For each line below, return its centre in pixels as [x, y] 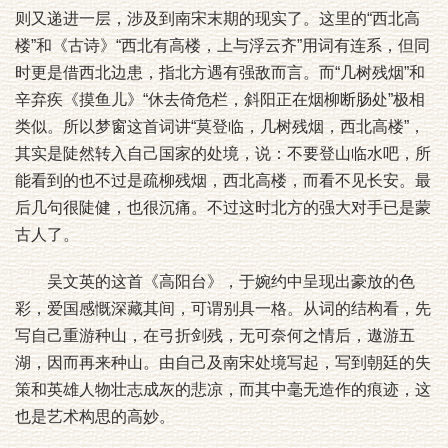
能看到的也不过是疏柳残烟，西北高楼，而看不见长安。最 [223, 180]
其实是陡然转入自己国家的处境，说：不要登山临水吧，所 [223, 153]
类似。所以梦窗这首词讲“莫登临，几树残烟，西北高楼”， [220, 126]
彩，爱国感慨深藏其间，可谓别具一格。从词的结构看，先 [223, 308]
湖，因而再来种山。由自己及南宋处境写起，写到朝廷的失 [223, 362]
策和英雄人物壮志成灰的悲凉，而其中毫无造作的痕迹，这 [223, 389]
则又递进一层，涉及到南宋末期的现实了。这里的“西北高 [217, 18]
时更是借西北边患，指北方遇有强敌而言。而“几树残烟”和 [220, 72]
